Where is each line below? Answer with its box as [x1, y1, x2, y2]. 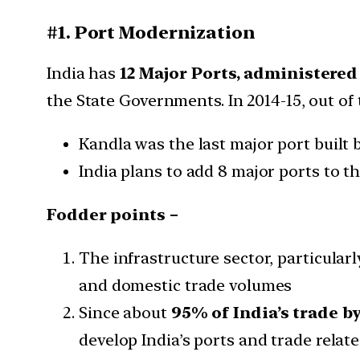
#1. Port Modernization [47, 22, 256, 43]
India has [47, 63, 120, 84]
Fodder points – [47, 205, 182, 225]
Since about [79, 303, 171, 323]
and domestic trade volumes [79, 276, 292, 296]
